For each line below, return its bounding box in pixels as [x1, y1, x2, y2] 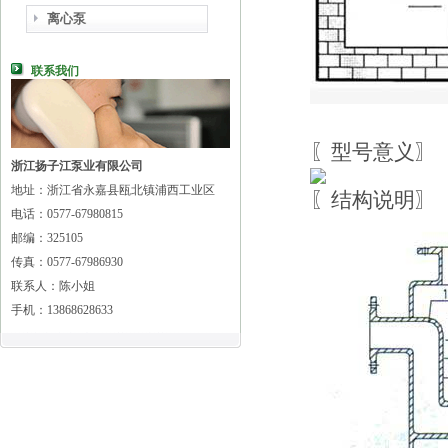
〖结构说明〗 [310, 188, 436, 212]
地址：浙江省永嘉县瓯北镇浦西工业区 [11, 183, 215, 197]
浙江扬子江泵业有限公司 [11, 159, 143, 173]
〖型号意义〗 [310, 140, 436, 164]
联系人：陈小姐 [11, 279, 95, 293]
